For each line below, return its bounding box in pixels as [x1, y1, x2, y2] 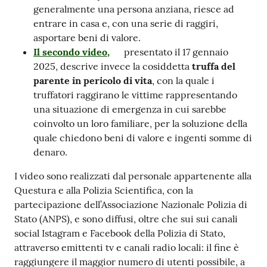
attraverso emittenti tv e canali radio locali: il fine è [14, 241, 239, 254]
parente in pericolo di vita [33, 74, 152, 87]
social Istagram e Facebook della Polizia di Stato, [14, 227, 225, 240]
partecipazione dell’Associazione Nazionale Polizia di [14, 198, 247, 211]
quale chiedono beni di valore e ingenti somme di [33, 132, 252, 144]
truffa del [192, 60, 235, 73]
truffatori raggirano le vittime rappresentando [33, 89, 237, 101]
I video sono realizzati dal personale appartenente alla [14, 170, 252, 182]
